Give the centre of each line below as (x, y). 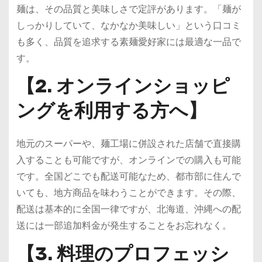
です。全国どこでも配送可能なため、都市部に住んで (128, 177)
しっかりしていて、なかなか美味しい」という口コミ (128, 25)
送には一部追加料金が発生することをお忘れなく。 (124, 226)
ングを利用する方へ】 (111, 111)
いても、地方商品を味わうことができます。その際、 (128, 193)
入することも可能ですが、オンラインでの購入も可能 (128, 160)
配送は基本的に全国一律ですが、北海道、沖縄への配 (128, 209)
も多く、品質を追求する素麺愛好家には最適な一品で (128, 42)
